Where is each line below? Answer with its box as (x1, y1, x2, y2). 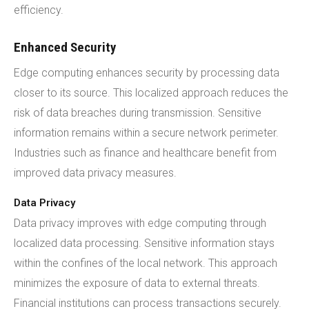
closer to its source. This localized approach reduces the (14, 86, 288, 99)
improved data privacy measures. (14, 166, 177, 179)
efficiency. (14, 3, 63, 17)
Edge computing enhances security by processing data (14, 66, 279, 79)
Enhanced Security (14, 39, 116, 55)
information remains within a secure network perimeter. (14, 126, 279, 139)
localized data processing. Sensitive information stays (14, 237, 275, 250)
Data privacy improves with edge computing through (14, 217, 266, 230)
